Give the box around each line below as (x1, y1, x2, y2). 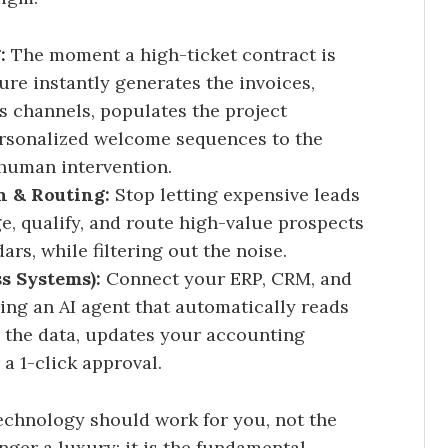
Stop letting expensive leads (110, 182, 360, 206)
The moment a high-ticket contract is (6, 42, 336, 66)
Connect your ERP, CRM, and (101, 266, 352, 290)
